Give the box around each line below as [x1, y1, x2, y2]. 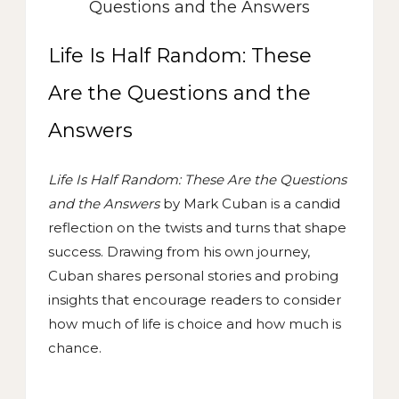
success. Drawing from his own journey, [48, 242, 310, 260]
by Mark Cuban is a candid [159, 194, 340, 212]
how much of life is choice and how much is [48, 314, 341, 332]
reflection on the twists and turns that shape [48, 218, 346, 236]
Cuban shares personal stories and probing [48, 266, 338, 284]
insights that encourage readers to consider [48, 290, 341, 308]
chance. [48, 338, 102, 356]
